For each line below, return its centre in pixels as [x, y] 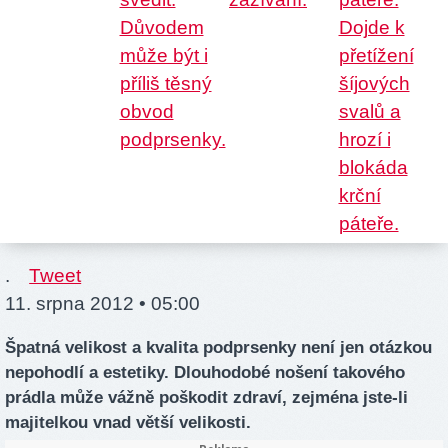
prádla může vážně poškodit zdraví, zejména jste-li [206, 398]
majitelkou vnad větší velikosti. [128, 423]
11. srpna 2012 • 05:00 [102, 304]
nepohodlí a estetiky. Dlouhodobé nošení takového [205, 373]
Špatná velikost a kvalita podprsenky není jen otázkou [218, 348]
